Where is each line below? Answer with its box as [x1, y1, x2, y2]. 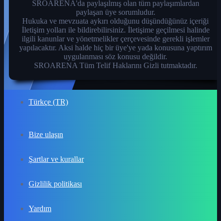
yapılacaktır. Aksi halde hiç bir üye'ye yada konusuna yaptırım [19, 43, 212, 52]
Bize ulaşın [29, 130, 63, 139]
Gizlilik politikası [29, 180, 82, 188]
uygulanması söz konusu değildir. [64, 52, 167, 61]
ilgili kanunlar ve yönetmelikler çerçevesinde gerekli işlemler [21, 35, 210, 43]
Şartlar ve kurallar [29, 155, 84, 164]
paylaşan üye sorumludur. [75, 8, 155, 17]
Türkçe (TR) [29, 98, 68, 107]
